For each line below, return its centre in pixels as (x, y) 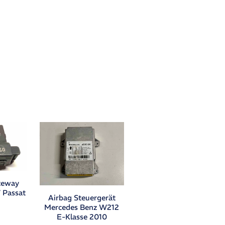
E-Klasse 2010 (82, 216)
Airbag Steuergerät (82, 197)
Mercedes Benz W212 (82, 207)
